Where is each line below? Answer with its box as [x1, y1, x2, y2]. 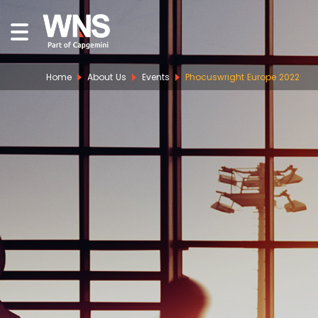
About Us [87, 71, 126, 83]
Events [142, 71, 170, 83]
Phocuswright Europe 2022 [185, 71, 300, 83]
